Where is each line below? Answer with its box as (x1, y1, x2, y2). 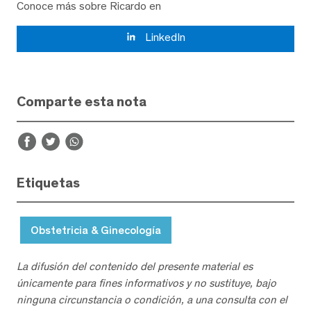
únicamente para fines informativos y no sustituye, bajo (17, 276, 276, 290)
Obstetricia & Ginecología (31, 224, 161, 237)
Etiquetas (17, 174, 80, 191)
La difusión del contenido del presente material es (17, 260, 253, 274)
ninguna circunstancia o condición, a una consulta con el (17, 293, 287, 307)
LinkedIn (142, 30, 185, 44)
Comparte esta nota (17, 92, 146, 110)
